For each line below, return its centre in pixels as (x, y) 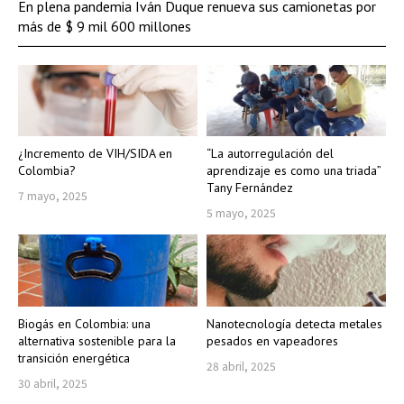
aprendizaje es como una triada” (294, 171)
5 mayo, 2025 (241, 213)
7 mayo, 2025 (53, 196)
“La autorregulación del (270, 154)
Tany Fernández (250, 188)
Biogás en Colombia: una (84, 324)
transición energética (74, 358)
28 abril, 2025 (241, 366)
